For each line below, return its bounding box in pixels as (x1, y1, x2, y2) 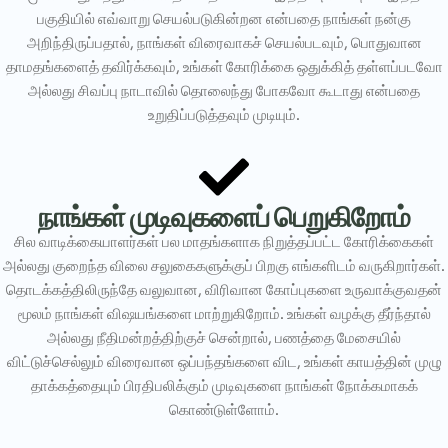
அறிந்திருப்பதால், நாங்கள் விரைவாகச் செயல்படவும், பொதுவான (26, 32, 422, 52)
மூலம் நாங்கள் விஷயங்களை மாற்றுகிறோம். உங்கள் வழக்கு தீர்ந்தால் (17, 303, 431, 323)
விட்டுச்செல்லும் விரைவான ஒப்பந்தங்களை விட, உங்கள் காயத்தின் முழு (6, 351, 442, 371)
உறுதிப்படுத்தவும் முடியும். (148, 104, 300, 124)
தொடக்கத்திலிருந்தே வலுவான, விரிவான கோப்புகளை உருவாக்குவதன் (6, 279, 442, 299)
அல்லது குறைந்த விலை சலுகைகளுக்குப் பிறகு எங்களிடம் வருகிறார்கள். (3, 255, 445, 275)
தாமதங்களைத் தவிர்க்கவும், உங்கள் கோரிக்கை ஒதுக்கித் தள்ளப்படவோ (5, 56, 443, 76)
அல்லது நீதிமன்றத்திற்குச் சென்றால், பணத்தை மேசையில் (47, 327, 401, 347)
